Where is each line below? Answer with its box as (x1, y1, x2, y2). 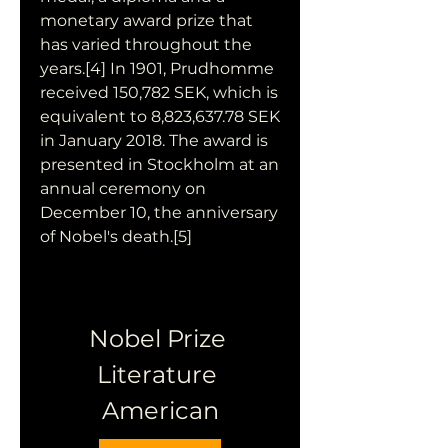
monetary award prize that (40, 11, 253, 30)
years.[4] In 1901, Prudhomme (40, 59, 274, 78)
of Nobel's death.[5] (40, 227, 192, 246)
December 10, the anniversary (40, 203, 278, 222)
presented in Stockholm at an (40, 155, 279, 174)
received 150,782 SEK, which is (40, 83, 278, 102)
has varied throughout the (40, 35, 252, 54)
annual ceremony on (40, 179, 206, 198)
